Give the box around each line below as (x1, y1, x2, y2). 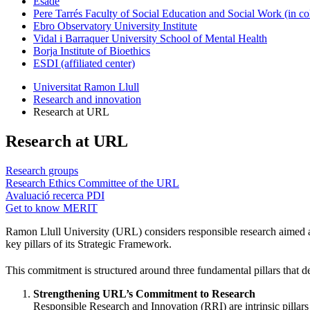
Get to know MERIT (6, 201, 98, 214)
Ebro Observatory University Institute (33, 19, 197, 32)
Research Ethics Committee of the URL (6, 176, 179, 189)
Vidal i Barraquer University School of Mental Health (33, 32, 267, 44)
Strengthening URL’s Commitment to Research (33, 287, 255, 300)
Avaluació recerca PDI (6, 189, 104, 201)
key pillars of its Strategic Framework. (6, 237, 172, 250)
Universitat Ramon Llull (33, 80, 139, 93)
